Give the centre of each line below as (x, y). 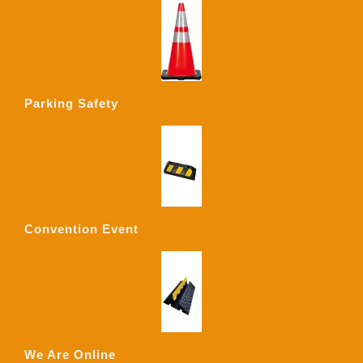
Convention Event (81, 228)
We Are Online (70, 354)
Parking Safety (71, 103)
